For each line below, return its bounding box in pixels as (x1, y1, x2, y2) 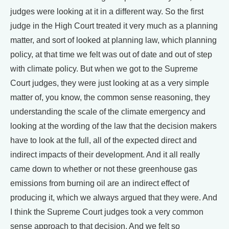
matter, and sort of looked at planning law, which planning (10, 36, 217, 45)
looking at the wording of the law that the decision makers (10, 122, 217, 131)
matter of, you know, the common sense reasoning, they (10, 93, 210, 102)
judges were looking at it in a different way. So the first (10, 7, 203, 16)
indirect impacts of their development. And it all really (10, 150, 200, 159)
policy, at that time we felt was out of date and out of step (10, 50, 212, 59)
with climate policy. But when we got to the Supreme (10, 64, 198, 74)
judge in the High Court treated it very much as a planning (10, 21, 218, 31)
